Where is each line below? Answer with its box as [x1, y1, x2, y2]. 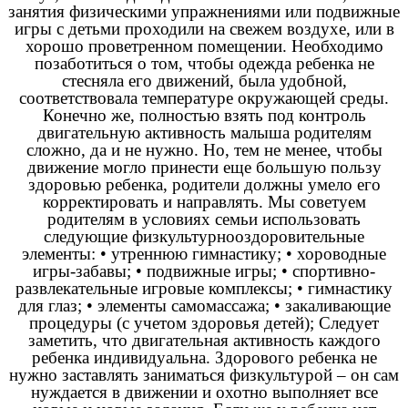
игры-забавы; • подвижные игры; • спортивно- [33, 260, 375, 280]
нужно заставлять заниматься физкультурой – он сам [9, 364, 399, 384]
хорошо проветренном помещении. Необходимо [25, 36, 383, 56]
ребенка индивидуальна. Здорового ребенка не [31, 347, 377, 367]
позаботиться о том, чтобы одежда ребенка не [34, 53, 374, 73]
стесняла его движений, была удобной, [61, 70, 347, 90]
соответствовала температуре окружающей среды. [19, 87, 389, 107]
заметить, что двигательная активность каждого [27, 330, 381, 350]
